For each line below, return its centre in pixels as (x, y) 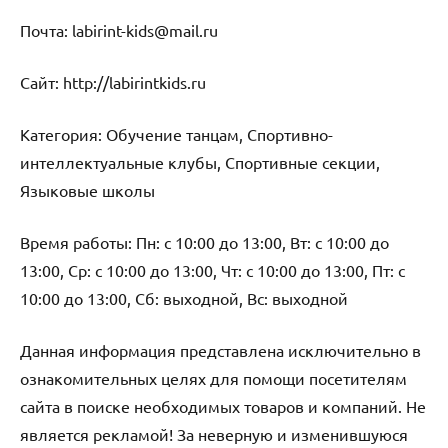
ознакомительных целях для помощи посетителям (213, 377)
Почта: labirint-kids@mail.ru (119, 29)
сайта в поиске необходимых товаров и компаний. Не (223, 405)
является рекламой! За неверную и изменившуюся (214, 433)
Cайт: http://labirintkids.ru (113, 81)
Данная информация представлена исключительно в (220, 349)
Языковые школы (87, 189)
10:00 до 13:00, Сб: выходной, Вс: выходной (184, 297)
